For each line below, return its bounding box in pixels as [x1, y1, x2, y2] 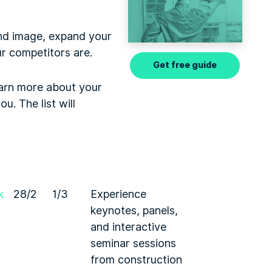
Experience [90, 186, 146, 202]
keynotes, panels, [90, 202, 178, 219]
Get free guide [153, 59, 217, 72]
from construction [90, 251, 182, 268]
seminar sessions [90, 235, 176, 251]
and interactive [90, 219, 166, 235]
